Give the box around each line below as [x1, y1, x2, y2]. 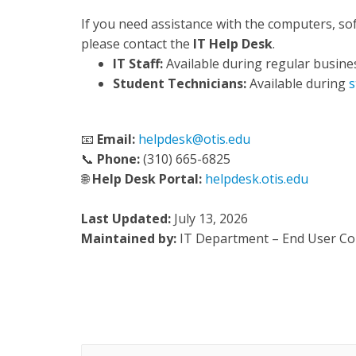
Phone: [97, 150, 140, 168]
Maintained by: [81, 230, 176, 247]
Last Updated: [81, 210, 171, 227]
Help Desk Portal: [92, 170, 202, 188]
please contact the [81, 35, 193, 52]
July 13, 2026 [171, 210, 248, 227]
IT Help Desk [193, 35, 273, 52]
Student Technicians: [113, 75, 246, 92]
